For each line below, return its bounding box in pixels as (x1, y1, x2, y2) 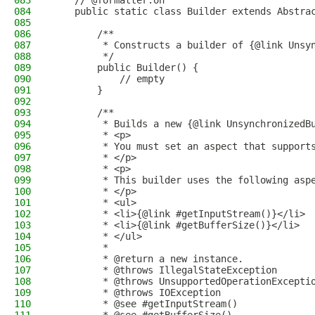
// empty (52, 73, 165, 84)
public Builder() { (52, 62, 198, 73)
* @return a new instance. (52, 253, 243, 264)
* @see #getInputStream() (52, 298, 238, 309)
